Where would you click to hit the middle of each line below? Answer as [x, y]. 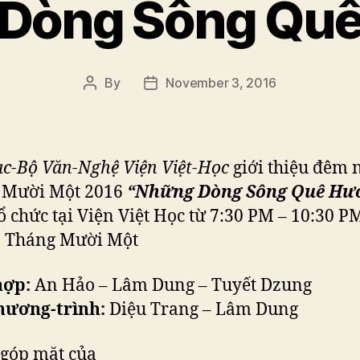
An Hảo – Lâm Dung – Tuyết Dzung [171, 285]
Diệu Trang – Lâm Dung [202, 309]
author [108, 103]
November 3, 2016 [221, 82]
